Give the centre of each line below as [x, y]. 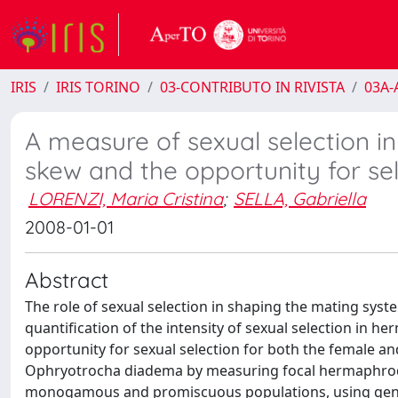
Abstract [67, 280]
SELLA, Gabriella [300, 199]
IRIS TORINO [98, 87]
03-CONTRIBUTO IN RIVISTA [252, 87]
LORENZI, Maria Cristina [126, 199]
